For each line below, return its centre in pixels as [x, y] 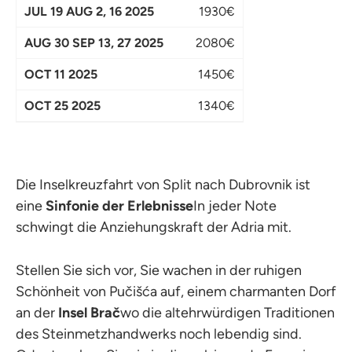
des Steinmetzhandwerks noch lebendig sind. [159, 334]
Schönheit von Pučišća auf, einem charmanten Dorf [176, 291]
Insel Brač [89, 312]
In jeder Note [235, 205]
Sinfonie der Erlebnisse [119, 205]
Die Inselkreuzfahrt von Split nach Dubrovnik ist [163, 184]
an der [37, 312]
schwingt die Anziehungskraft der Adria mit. [154, 227]
